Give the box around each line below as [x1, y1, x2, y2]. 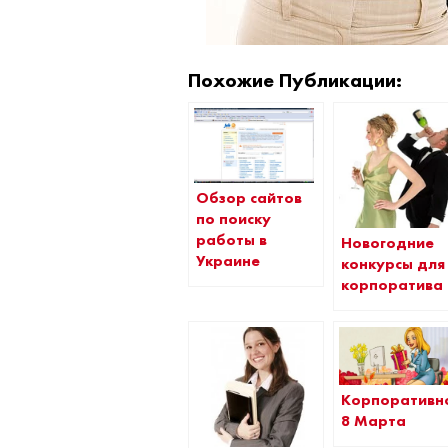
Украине [196, 251, 261, 272]
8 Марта [341, 410, 407, 431]
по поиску [196, 209, 272, 230]
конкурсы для [341, 254, 446, 274]
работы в [196, 230, 268, 251]
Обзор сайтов [196, 188, 303, 209]
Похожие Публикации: [188, 67, 403, 93]
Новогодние [341, 233, 435, 253]
